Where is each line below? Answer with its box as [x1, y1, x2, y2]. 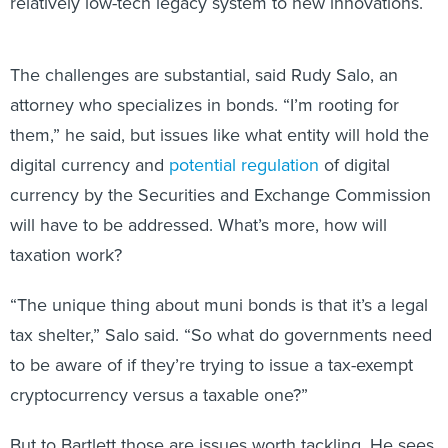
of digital [319, 151, 390, 178]
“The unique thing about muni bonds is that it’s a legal [10, 291, 428, 318]
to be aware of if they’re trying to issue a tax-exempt [10, 351, 413, 378]
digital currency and [10, 151, 169, 178]
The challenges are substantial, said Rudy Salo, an [10, 61, 398, 88]
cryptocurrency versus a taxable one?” [10, 381, 308, 408]
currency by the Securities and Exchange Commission [10, 181, 431, 208]
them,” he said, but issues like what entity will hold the [10, 121, 429, 148]
